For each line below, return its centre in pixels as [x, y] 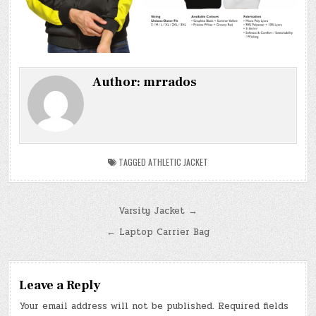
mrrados [170, 83]
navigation [56, 233]
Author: [118, 83]
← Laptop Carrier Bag [158, 232]
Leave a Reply [60, 286]
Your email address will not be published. [117, 306]
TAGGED [132, 162]
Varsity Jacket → [158, 211]
